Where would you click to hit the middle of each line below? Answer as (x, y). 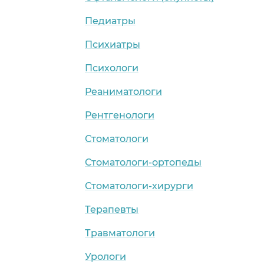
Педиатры (110, 21)
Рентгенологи (120, 115)
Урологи (105, 256)
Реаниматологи (123, 91)
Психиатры (113, 44)
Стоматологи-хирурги (139, 186)
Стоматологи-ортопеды (143, 162)
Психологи (112, 68)
